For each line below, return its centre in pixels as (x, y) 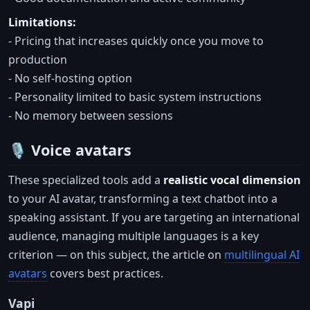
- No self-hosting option (70, 79)
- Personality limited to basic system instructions (135, 97)
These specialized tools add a (86, 180)
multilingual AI (262, 254)
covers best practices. (105, 273)
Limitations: (42, 22)
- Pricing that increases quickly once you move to (136, 41)
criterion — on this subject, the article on (116, 254)
